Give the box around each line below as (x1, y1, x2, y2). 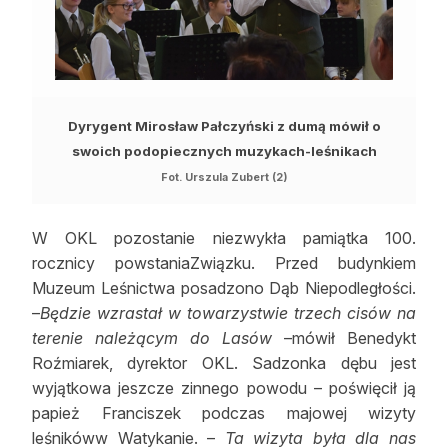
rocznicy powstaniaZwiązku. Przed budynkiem (32, 253, 416, 274)
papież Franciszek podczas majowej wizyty (32, 403, 416, 424)
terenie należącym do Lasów (32, 328, 272, 349)
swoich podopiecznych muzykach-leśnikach (71, 142, 377, 159)
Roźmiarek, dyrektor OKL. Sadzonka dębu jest (32, 353, 416, 374)
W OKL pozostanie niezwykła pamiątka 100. (32, 228, 416, 249)
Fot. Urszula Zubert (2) (161, 170, 287, 184)
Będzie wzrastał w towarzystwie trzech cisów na (40, 303, 416, 324)
